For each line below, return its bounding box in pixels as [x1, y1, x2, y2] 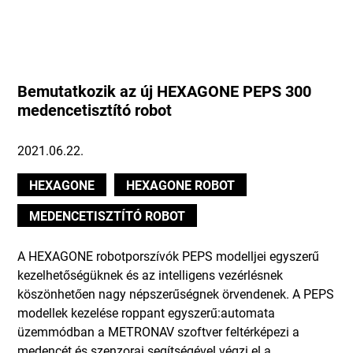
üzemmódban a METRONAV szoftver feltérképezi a [17, 323, 300, 340]
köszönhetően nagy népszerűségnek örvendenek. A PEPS [17, 285, 335, 303]
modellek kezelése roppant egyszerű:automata [17, 304, 276, 321]
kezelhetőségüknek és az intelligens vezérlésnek [17, 266, 284, 284]
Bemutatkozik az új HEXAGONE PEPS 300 [17, 80, 312, 102]
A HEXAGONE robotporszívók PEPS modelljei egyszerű [17, 247, 320, 265]
